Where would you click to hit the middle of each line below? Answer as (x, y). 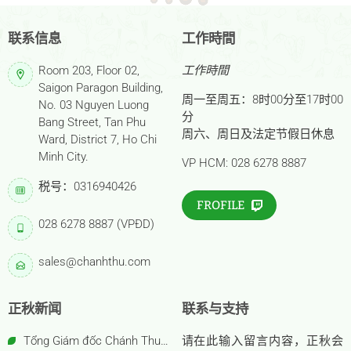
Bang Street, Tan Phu (92, 122)
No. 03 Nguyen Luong (94, 105)
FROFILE (220, 205)
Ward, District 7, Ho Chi (98, 139)
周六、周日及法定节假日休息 (258, 134)
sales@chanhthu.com (95, 261)
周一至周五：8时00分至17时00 (262, 99)
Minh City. (64, 156)
